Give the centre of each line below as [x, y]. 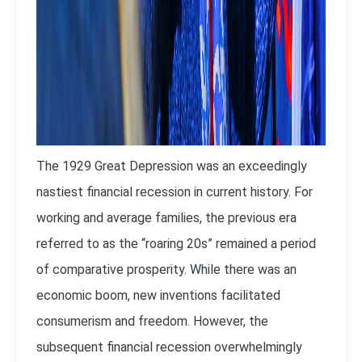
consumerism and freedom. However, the [152, 321]
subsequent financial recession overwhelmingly [169, 347]
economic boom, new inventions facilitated [158, 295]
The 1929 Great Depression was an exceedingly [172, 166]
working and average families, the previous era [166, 218]
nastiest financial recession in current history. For [175, 192]
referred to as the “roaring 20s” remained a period [176, 244]
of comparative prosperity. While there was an [166, 269]
